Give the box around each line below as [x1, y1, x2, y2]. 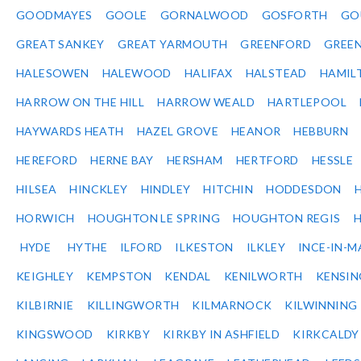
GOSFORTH [261, 8, 328, 23]
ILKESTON [175, 240, 234, 255]
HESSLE [311, 153, 354, 168]
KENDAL [164, 269, 211, 284]
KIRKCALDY [293, 327, 359, 342]
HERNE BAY [90, 153, 154, 168]
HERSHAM [166, 153, 223, 168]
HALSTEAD [245, 66, 307, 81]
